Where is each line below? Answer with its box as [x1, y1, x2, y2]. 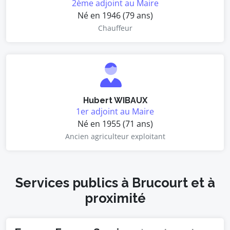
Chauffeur [98, 23, 132, 33]
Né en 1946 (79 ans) [77, 10, 153, 21]
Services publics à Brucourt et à [15, 175, 215, 190]
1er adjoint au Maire [76, 106, 154, 117]
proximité [84, 190, 146, 206]
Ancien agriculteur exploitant [65, 131, 165, 141]
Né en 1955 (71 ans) [77, 118, 153, 129]
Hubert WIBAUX [83, 95, 147, 105]
